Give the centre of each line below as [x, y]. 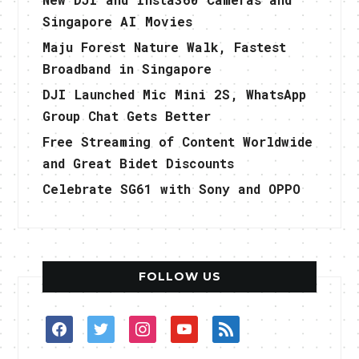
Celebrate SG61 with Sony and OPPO [172, 188]
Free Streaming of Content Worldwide [178, 141]
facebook [76, 325]
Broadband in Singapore [127, 68]
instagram [163, 325]
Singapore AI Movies [118, 21]
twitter [113, 325]
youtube [197, 325]
